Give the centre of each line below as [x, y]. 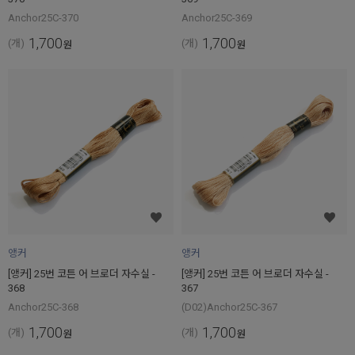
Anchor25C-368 [43, 307]
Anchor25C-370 [43, 18]
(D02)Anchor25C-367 [229, 307]
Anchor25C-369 [217, 18]
